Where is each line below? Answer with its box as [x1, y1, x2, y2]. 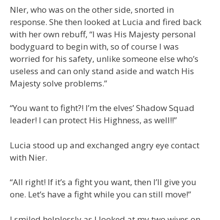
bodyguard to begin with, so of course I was [10, 40, 179, 52]
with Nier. [10, 151, 47, 163]
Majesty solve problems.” [10, 77, 107, 89]
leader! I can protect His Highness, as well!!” [10, 114, 177, 126]
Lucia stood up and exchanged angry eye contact [10, 139, 199, 151]
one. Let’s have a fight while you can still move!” [10, 189, 191, 200]
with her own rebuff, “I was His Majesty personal [10, 28, 196, 40]
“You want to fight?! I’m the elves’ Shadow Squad [10, 102, 194, 113]
